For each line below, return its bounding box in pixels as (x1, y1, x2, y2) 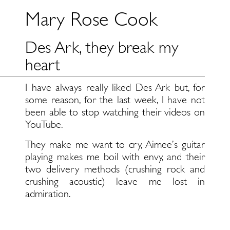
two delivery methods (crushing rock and (25, 163, 205, 175)
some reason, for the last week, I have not (25, 94, 205, 106)
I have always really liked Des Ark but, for (25, 82, 205, 93)
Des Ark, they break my (25, 37, 178, 57)
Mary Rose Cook (25, 8, 157, 30)
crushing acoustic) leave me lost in (25, 176, 205, 187)
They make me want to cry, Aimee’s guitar (25, 139, 205, 150)
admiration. (25, 188, 71, 200)
